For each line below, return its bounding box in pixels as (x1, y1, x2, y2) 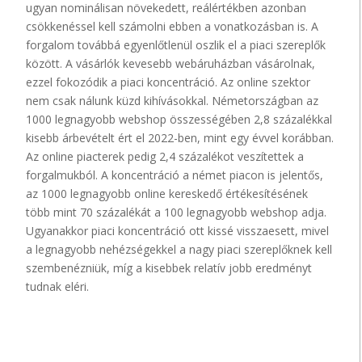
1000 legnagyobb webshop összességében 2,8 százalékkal (26, 112, 333, 128)
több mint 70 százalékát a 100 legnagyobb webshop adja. (26, 204, 327, 221)
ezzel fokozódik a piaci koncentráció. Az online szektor (26, 74, 311, 90)
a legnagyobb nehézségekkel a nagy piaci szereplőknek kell (26, 242, 333, 258)
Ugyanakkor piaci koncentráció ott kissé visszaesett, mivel (26, 223, 330, 239)
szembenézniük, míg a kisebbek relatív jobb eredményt (26, 260, 313, 276)
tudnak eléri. (26, 279, 90, 295)
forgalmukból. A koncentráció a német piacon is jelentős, (26, 167, 324, 183)
